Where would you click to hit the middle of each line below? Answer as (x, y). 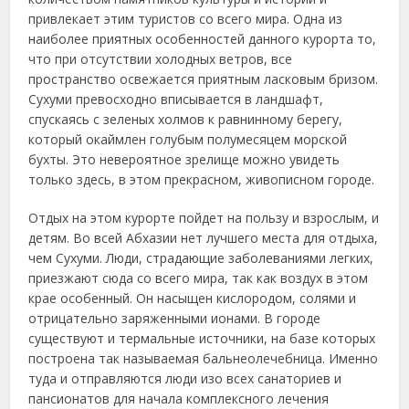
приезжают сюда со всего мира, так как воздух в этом (199, 278)
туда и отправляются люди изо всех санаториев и (185, 378)
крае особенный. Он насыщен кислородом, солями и (193, 298)
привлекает (67, 19)
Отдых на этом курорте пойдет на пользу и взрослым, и (204, 218)
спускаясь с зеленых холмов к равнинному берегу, (186, 119)
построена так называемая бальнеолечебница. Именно (204, 358)
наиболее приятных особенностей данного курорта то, (203, 39)
